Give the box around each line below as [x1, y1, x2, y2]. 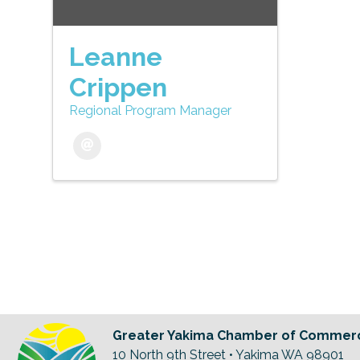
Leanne [69, 42, 162, 72]
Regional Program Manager [69, 103, 231, 118]
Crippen [69, 72, 167, 102]
